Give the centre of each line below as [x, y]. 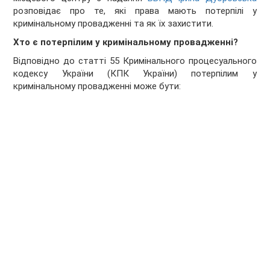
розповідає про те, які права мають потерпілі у [135, 11]
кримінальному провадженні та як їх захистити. [114, 24]
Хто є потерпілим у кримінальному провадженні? [126, 42]
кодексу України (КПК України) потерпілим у [135, 74]
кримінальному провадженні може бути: [97, 86]
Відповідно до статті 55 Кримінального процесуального [135, 61]
